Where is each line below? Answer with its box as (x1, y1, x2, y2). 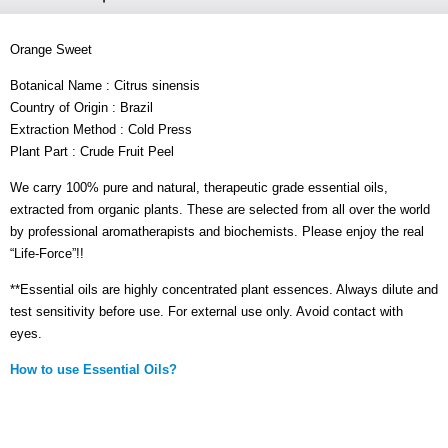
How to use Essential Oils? (10, 361, 177, 377)
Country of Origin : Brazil (10, 99, 153, 115)
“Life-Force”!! (10, 245, 84, 261)
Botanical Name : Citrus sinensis (10, 77, 200, 93)
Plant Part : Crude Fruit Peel (10, 143, 174, 159)
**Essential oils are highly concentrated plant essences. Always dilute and (10, 281, 438, 297)
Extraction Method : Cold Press (10, 121, 192, 137)
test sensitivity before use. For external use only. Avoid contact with (10, 303, 403, 319)
